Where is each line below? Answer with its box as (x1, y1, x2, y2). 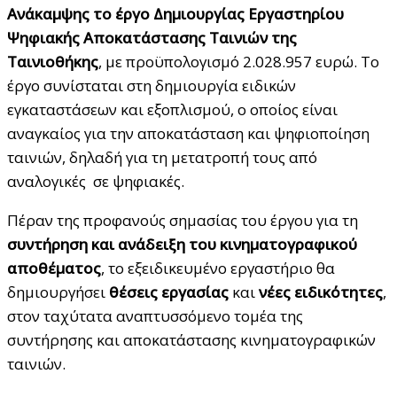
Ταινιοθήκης (7, 51, 98, 72)
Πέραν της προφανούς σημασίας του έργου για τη (7, 209, 358, 230)
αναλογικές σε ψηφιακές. (7, 170, 184, 191)
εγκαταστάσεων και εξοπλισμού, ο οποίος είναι (7, 98, 338, 120)
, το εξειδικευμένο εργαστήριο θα (101, 257, 335, 278)
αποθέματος (7, 257, 101, 278)
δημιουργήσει (7, 281, 109, 302)
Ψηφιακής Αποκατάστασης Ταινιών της (7, 27, 297, 48)
